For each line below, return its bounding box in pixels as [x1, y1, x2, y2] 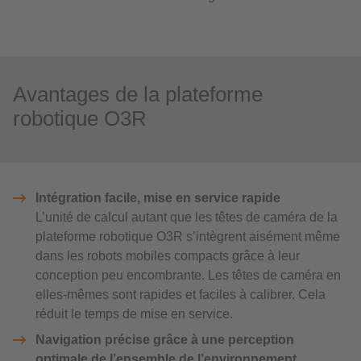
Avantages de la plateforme [13, 82, 263, 106]
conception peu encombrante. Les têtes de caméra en [35, 268, 341, 282]
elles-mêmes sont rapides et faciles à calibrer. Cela [35, 287, 326, 301]
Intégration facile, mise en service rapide [35, 190, 280, 205]
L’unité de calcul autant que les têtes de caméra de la [35, 210, 338, 224]
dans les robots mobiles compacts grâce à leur [35, 248, 300, 263]
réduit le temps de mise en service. [35, 306, 233, 321]
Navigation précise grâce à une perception [35, 332, 294, 346]
